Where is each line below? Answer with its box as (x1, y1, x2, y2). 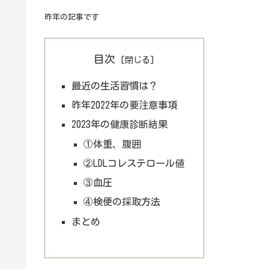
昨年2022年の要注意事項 (71, 100, 178, 110)
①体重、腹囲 (83, 139, 141, 149)
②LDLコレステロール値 (83, 158, 184, 168)
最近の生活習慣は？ (71, 80, 159, 91)
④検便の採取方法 (83, 197, 160, 207)
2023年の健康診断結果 (71, 119, 168, 130)
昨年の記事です (44, 13, 99, 21)
